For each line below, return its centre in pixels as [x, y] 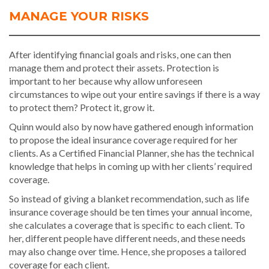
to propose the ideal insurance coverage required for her [123, 140]
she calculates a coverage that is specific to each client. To [127, 225]
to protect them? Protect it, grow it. [82, 107]
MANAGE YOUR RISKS [79, 16]
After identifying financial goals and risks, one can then [120, 54]
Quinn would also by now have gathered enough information [131, 126]
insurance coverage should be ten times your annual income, [130, 212]
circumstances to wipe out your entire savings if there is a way [134, 94]
